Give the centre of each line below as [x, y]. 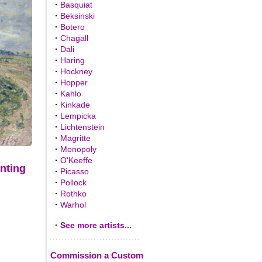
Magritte [75, 138]
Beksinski [77, 16]
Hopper [74, 82]
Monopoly [78, 149]
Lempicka [78, 116]
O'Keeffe [76, 160]
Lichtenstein [82, 127]
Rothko [73, 194]
